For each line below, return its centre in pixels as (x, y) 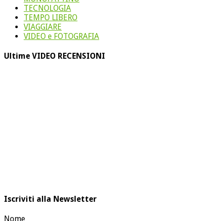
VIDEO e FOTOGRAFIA (61, 36)
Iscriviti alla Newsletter (50, 199)
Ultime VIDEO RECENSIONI (55, 56)
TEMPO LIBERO (51, 17)
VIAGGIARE (43, 27)
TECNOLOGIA (47, 8)
